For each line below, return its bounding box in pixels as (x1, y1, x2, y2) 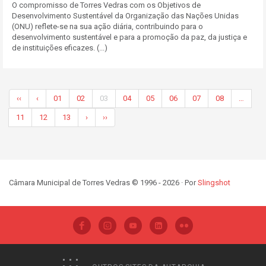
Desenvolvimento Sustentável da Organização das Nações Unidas (12, 11, 239, 20)
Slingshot (198, 178, 230, 187)
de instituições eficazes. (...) (12, 43, 107, 52)
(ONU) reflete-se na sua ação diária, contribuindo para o (12, 22, 203, 31)
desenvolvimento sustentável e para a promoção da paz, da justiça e (12, 33, 247, 42)
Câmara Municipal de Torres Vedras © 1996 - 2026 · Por (9, 178, 198, 187)
